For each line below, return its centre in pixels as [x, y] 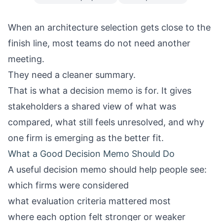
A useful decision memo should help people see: [107, 169]
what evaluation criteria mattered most [89, 201]
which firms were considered [68, 185]
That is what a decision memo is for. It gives [100, 91]
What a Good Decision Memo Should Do [91, 154]
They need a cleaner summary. [72, 75]
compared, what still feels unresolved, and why [106, 122]
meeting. [26, 59]
